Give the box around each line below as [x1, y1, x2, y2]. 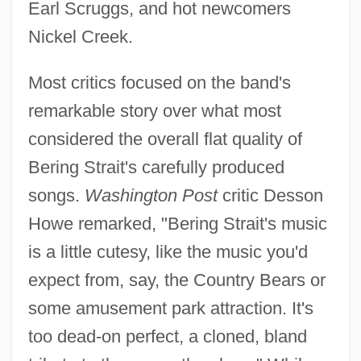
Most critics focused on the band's [27, 72, 291, 93]
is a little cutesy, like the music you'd [27, 241, 308, 262]
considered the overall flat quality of [27, 128, 302, 149]
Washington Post [84, 185, 218, 205]
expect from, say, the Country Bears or [27, 269, 326, 290]
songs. [27, 185, 85, 205]
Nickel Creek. [27, 26, 133, 47]
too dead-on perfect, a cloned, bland [27, 326, 307, 346]
